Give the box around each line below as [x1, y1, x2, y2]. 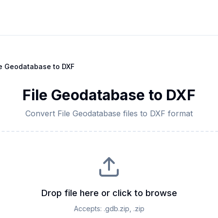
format [165, 109, 193, 118]
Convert [25, 109, 57, 118]
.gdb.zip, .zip [103, 204, 145, 213]
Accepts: [73, 204, 104, 213]
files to [121, 109, 150, 118]
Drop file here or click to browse [41, 188, 177, 198]
